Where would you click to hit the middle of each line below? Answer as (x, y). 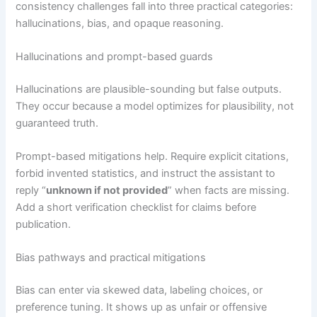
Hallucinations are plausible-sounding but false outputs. (149, 89)
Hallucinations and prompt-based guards (115, 56)
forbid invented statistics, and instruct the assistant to (146, 174)
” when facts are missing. (229, 191)
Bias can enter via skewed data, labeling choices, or (139, 290)
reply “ (31, 191)
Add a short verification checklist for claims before (136, 208)
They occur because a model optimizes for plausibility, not (155, 106)
